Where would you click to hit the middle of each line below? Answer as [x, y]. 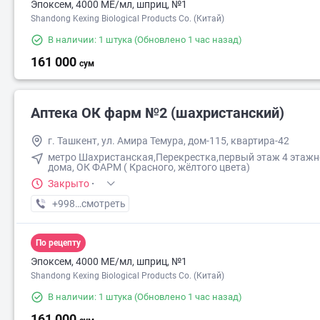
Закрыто [69, 184]
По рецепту [58, 243]
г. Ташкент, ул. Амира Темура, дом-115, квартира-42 [169, 141]
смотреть [104, 204]
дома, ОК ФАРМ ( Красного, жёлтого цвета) [149, 167]
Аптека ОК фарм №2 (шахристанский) [157, 113]
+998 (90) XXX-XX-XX [100, 204]
